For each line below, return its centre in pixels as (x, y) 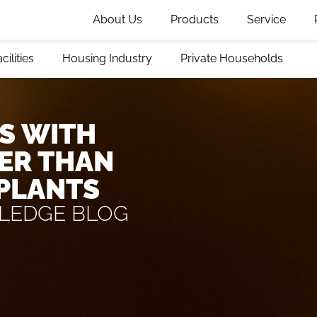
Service (266, 19)
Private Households (232, 58)
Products (195, 19)
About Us (117, 19)
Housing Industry (107, 58)
